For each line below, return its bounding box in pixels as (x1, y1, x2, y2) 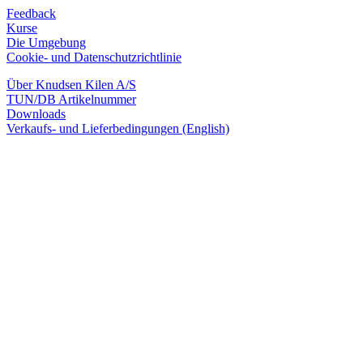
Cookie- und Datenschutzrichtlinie (6, 49, 181, 64)
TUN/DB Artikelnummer (6, 92, 136, 106)
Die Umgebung (6, 35, 86, 49)
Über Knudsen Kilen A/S (6, 77, 136, 92)
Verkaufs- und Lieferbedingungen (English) (6, 121, 229, 135)
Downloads (6, 106, 66, 121)
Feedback (6, 6, 56, 20)
